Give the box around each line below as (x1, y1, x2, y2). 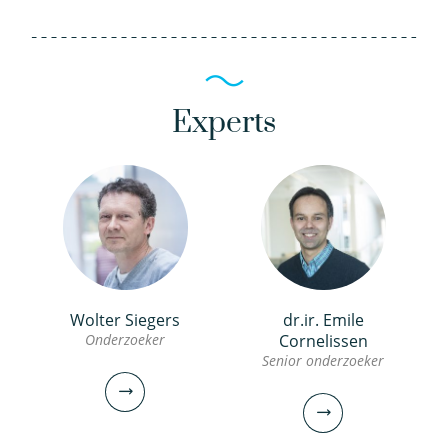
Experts (172, 104, 276, 142)
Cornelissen (278, 330, 368, 352)
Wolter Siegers (70, 309, 180, 331)
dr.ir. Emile (282, 309, 364, 331)
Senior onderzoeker (262, 351, 384, 370)
